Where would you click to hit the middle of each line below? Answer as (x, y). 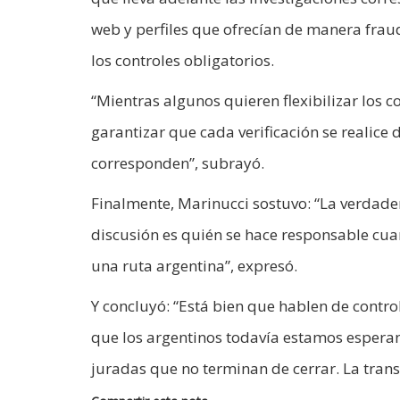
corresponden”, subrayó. (178, 162)
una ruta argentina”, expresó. (194, 265)
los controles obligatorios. (183, 60)
